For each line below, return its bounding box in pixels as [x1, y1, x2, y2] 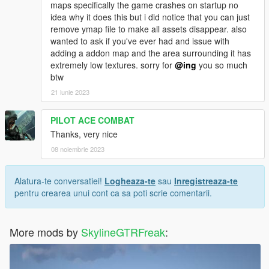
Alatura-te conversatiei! [14, 174, 104, 187]
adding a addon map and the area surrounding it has [50, 46, 251, 59]
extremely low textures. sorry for [50, 58, 175, 71]
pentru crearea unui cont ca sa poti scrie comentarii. [14, 186, 212, 199]
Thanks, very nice [50, 127, 118, 140]
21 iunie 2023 [51, 86, 89, 97]
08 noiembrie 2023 [51, 144, 104, 154]
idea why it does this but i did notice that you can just [50, 10, 250, 23]
